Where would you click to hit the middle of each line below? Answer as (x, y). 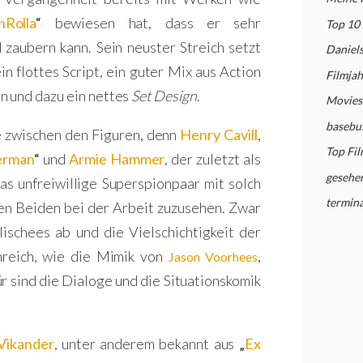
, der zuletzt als (213, 159)
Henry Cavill (219, 135)
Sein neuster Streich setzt (178, 47)
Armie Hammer (117, 159)
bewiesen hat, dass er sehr (151, 23)
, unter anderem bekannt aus (146, 344)
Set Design (164, 96)
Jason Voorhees (213, 256)
